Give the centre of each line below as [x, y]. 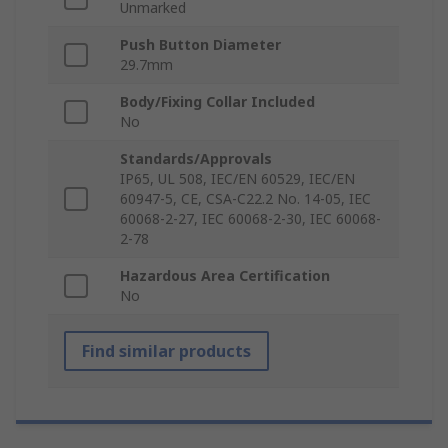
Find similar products [166, 351]
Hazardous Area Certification [225, 276]
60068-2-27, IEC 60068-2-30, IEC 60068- [250, 219]
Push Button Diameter [200, 45]
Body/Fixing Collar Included [217, 102]
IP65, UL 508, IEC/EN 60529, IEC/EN [237, 179]
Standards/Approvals [196, 159]
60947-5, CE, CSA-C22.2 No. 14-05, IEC [245, 199]
